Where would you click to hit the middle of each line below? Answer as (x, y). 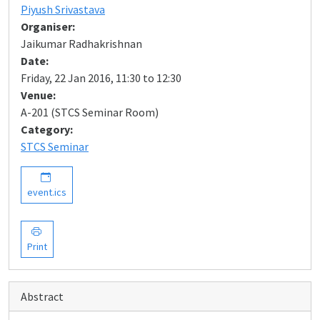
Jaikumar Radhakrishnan (81, 44)
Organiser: (48, 26)
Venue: (38, 95)
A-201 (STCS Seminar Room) (90, 112)
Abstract (42, 296)
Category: (47, 129)
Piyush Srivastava (63, 9)
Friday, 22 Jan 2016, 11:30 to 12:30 (101, 78)
